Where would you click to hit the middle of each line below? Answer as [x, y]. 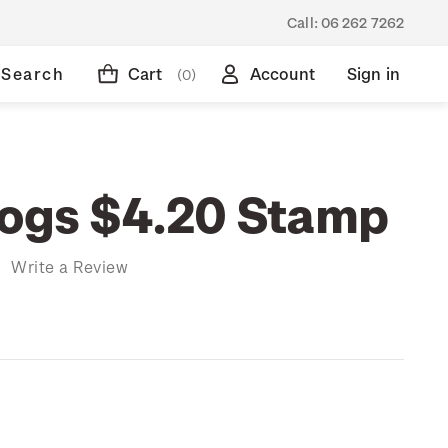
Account [282, 73]
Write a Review [69, 266]
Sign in [373, 73]
